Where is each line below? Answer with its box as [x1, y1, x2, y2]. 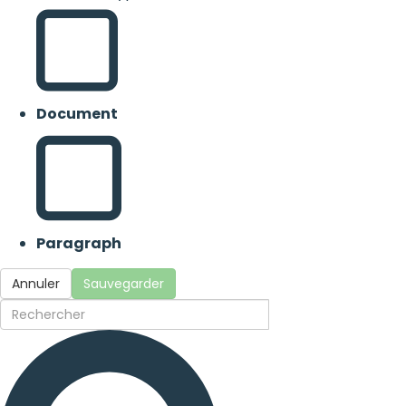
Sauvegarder [83, 275, 164, 294]
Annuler [12, 275, 60, 294]
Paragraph [36, 233, 121, 255]
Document [36, 102, 118, 124]
